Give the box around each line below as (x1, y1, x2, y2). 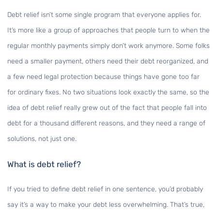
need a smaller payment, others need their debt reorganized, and (7, 57, 208, 66)
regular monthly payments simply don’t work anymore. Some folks (7, 42, 210, 50)
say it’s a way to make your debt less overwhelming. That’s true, (7, 201, 204, 209)
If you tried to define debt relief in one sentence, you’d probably (7, 185, 203, 194)
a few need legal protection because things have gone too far (7, 73, 200, 81)
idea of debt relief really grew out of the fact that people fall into (7, 104, 207, 112)
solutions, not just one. (7, 135, 77, 143)
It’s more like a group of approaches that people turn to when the (7, 26, 210, 35)
